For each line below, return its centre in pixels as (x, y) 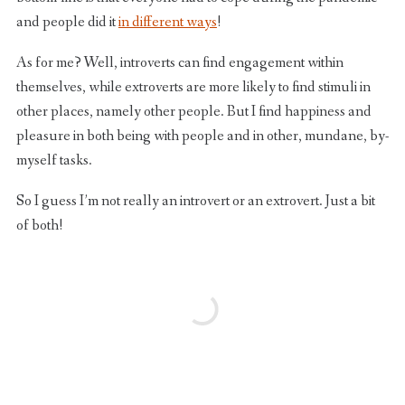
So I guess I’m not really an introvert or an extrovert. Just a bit (195, 201)
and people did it (67, 22)
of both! (39, 225)
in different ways (167, 22)
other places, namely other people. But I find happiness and (193, 111)
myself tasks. (54, 160)
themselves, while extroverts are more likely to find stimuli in (193, 87)
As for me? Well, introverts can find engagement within (179, 62)
